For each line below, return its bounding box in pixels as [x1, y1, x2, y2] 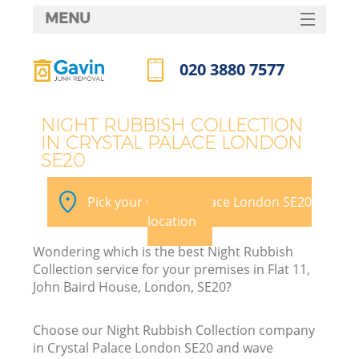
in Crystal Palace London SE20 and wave [33, 338, 274, 357]
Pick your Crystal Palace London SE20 [87, 192, 312, 211]
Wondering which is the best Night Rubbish [33, 242, 294, 260]
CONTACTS [139, 167, 220, 186]
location [147, 212, 196, 230]
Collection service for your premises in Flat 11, [33, 260, 311, 278]
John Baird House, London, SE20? [33, 277, 232, 296]
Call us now [147, 89, 216, 107]
